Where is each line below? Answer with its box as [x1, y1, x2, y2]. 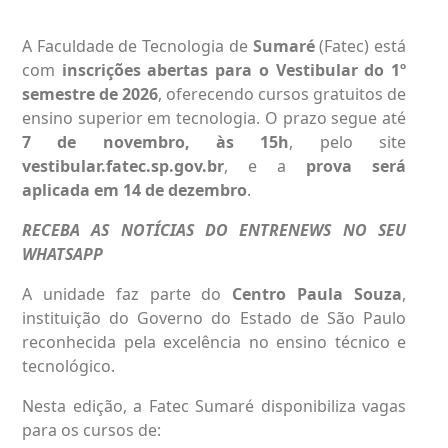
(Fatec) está [314, 34, 407, 57]
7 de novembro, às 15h [22, 130, 290, 153]
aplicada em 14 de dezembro [22, 178, 247, 201]
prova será [306, 154, 406, 177]
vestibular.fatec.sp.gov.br [22, 154, 224, 177]
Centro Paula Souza [232, 282, 403, 305]
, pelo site [289, 130, 407, 153]
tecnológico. [22, 354, 115, 377]
